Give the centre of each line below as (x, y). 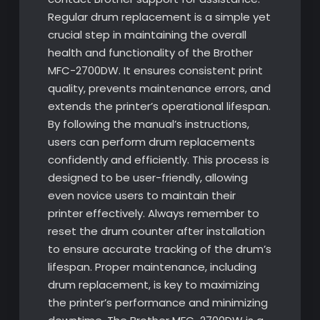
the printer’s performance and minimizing (157, 302)
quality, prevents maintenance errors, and (159, 88)
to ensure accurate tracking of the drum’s (159, 249)
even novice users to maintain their (141, 195)
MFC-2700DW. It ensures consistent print (155, 70)
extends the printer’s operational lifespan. (159, 106)
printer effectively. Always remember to (153, 213)
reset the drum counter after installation (156, 231)
